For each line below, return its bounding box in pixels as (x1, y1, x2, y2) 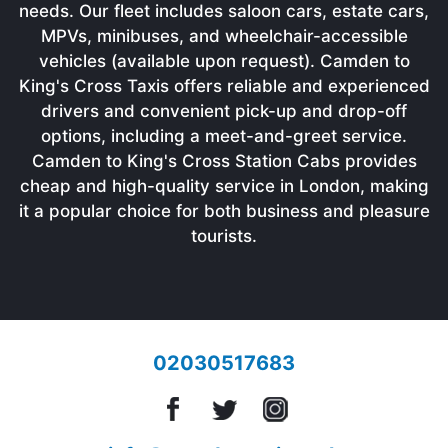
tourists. (191, 225, 257, 246)
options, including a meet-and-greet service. (41, 125, 407, 146)
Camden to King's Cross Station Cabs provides (31, 150, 417, 171)
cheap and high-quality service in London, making (19, 175, 429, 196)
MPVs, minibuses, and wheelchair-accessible (40, 25, 408, 46)
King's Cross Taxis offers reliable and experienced (18, 75, 430, 96)
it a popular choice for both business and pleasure (18, 200, 430, 221)
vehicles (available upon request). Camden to (38, 50, 410, 71)
